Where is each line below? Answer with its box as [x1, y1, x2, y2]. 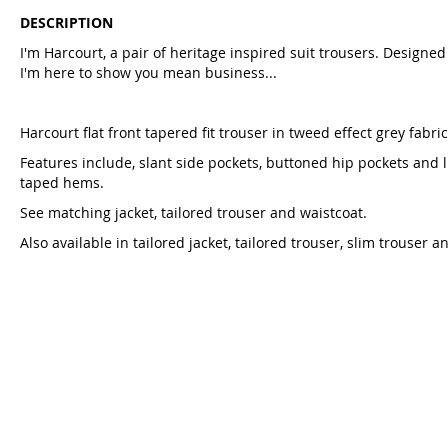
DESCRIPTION [20, 13, 113, 32]
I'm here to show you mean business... [20, 63, 277, 82]
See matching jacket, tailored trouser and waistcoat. [20, 203, 367, 222]
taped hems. [20, 173, 104, 192]
